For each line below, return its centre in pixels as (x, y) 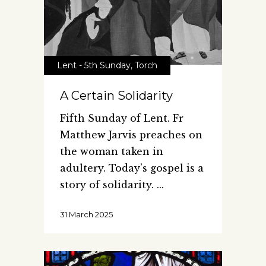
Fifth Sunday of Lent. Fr (122, 118)
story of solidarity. (108, 184)
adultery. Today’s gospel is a (132, 168)
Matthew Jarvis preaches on (131, 134)
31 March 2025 (86, 214)
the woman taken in (112, 151)
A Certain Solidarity (116, 95)
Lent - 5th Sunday (94, 65)
